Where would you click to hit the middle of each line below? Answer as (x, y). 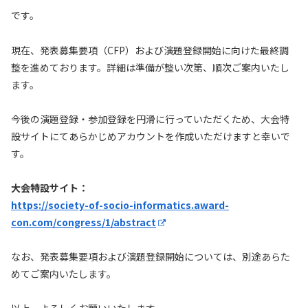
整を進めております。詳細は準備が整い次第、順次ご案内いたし (150, 67)
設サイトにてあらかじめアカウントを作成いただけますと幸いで (151, 136)
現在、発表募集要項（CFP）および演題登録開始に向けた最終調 (150, 50)
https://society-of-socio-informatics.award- (120, 205)
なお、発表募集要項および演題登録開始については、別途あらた (151, 257)
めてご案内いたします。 (64, 274)
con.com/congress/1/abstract (84, 222)
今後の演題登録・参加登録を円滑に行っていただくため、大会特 (150, 119)
